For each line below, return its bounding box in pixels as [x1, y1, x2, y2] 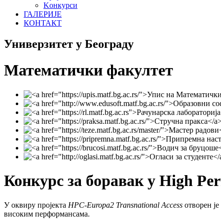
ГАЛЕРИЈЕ [24, 10, 62, 18]
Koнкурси [43, 1, 77, 9]
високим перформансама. [4, 209, 90, 218]
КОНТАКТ [24, 19, 62, 27]
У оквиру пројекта [4, 200, 68, 209]
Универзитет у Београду [4, 37, 134, 50]
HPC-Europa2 [68, 200, 114, 209]
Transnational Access [114, 200, 183, 209]
